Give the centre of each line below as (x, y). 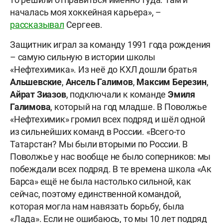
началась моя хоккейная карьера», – (86, 12)
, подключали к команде (117, 94)
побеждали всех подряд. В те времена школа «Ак (111, 169)
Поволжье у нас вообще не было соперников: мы (111, 156)
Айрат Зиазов (38, 94)
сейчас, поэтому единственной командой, (96, 194)
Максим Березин (171, 82)
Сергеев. (83, 24)
